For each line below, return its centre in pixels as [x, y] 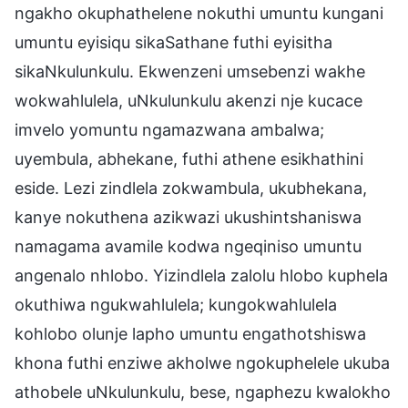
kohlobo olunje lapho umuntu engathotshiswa [190, 333]
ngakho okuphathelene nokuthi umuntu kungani [199, 13]
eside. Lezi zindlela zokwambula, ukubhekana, [191, 188]
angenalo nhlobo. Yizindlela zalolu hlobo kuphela [201, 275]
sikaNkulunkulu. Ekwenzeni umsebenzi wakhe [190, 71]
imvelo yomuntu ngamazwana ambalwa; [169, 129]
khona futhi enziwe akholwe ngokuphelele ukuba [202, 362]
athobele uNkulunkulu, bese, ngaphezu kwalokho [203, 392]
